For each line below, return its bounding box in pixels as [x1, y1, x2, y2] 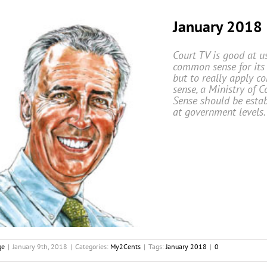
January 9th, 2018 [13, 242, 67, 252]
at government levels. [173, 104, 266, 119]
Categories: [75, 242, 110, 252]
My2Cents [110, 242, 141, 252]
